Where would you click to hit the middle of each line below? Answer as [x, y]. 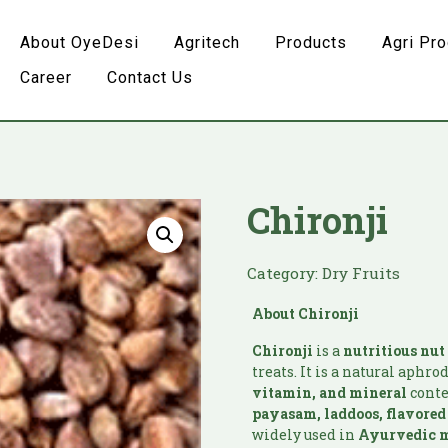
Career [46, 77]
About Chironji [306, 314]
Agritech [207, 42]
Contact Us [150, 77]
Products [311, 42]
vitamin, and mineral [330, 393]
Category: [283, 273]
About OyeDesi [80, 42]
